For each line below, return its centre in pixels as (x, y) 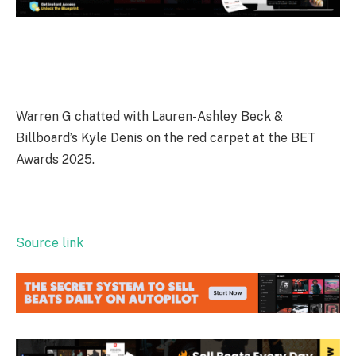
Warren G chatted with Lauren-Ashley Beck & (149, 116)
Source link (50, 243)
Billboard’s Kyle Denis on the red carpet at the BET (166, 137)
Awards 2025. (57, 159)
